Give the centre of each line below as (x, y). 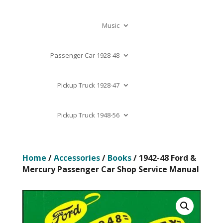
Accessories (77, 158)
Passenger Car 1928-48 (85, 55)
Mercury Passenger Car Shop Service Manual (111, 169)
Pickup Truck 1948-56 (88, 115)
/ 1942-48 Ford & (164, 158)
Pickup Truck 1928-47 (88, 85)
